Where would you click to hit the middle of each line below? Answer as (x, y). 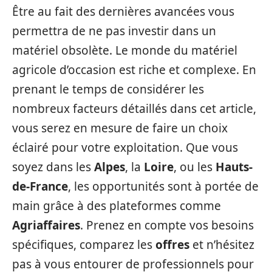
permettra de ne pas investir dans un (114, 31)
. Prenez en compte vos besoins (167, 226)
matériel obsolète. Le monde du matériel (125, 51)
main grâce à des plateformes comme (117, 206)
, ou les (195, 167)
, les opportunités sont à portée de (163, 187)
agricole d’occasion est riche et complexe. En (134, 70)
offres (172, 245)
